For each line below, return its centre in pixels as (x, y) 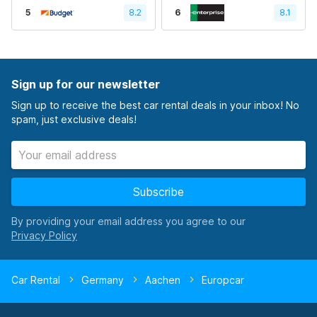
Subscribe (158, 192)
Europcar (223, 280)
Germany (103, 280)
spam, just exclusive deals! (74, 119)
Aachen (163, 280)
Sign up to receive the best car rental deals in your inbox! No (155, 105)
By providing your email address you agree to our (128, 221)
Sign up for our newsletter (86, 84)
